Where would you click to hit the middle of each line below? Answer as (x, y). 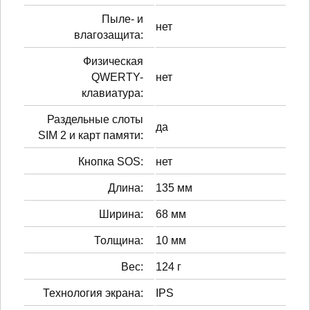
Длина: (126, 188)
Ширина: (121, 214)
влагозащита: (109, 35)
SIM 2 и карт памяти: (91, 135)
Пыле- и (122, 19)
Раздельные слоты (95, 119)
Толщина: (119, 240)
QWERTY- (117, 77)
